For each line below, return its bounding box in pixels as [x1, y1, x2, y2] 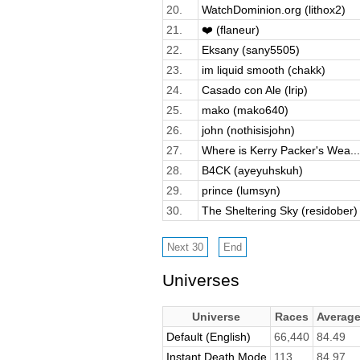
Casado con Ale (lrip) [201, 83, 308, 96]
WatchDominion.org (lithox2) [201, 2, 346, 16]
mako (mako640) [201, 103, 288, 117]
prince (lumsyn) [201, 183, 280, 197]
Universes [162, 271, 239, 290]
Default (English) [166, 330, 251, 344]
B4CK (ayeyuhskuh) [201, 163, 303, 177]
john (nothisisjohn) [201, 123, 295, 137]
